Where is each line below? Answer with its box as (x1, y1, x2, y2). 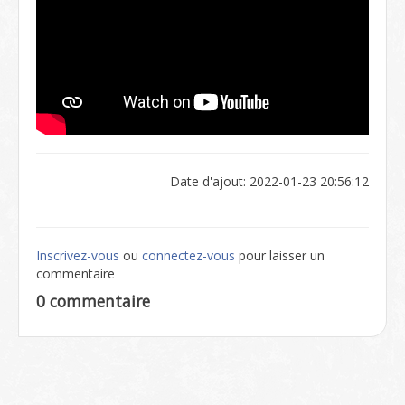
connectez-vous (142, 247, 235, 264)
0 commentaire (36, 290, 150, 312)
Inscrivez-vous (36, 247, 119, 264)
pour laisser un (235, 247, 325, 264)
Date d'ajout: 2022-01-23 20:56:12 (170, 173, 369, 190)
